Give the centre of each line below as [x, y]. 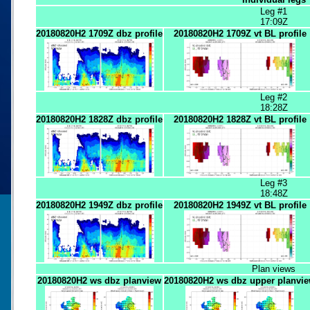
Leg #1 [274, 11]
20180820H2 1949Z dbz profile [99, 205]
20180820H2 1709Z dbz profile [99, 33]
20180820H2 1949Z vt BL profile [240, 205]
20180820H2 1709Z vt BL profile [240, 33]
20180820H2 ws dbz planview [99, 280]
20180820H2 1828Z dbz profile [99, 119]
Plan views [274, 268]
